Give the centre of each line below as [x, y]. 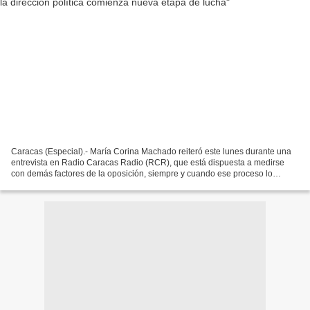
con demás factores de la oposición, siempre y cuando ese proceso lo [142, 173]
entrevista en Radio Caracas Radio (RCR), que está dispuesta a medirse [148, 162]
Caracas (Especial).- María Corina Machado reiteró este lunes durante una [151, 151]
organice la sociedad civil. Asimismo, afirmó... [96, 184]
